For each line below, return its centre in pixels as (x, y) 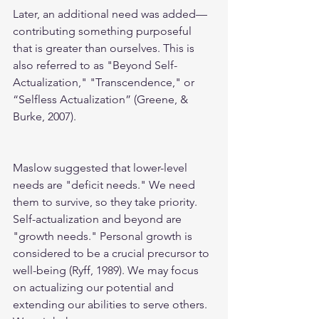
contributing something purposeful (104, 31)
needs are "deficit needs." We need (105, 185)
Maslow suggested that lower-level (101, 168)
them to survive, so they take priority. (106, 202)
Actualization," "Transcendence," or (105, 83)
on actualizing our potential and (95, 288)
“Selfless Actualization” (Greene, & (102, 100)
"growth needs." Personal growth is (104, 236)
